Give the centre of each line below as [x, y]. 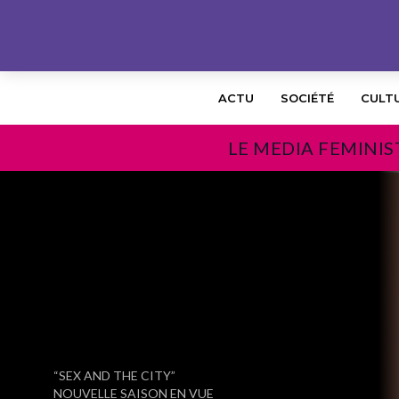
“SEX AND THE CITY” [114, 375]
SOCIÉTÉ [307, 98]
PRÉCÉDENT [81, 358]
